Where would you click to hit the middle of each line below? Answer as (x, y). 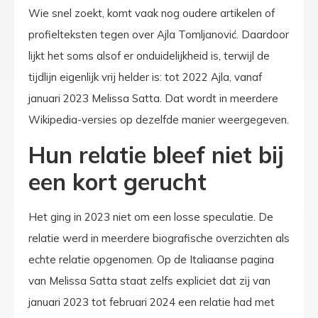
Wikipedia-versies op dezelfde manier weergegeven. (159, 120)
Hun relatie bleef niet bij (156, 154)
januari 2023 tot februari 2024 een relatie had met (152, 302)
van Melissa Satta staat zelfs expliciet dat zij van (149, 280)
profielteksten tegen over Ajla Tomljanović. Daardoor (159, 35)
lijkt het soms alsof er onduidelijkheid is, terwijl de (149, 56)
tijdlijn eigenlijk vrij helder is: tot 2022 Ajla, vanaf (145, 77)
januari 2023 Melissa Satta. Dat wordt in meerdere (153, 99)
